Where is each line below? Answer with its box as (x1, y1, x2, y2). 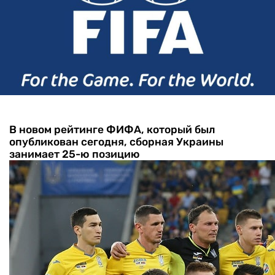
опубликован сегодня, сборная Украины (9, 135, 223, 148)
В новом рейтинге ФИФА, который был (9, 123, 215, 136)
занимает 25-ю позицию (9, 147, 140, 160)
